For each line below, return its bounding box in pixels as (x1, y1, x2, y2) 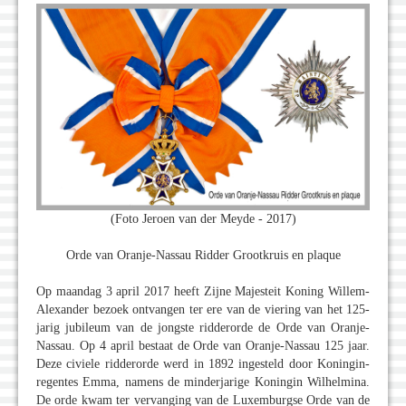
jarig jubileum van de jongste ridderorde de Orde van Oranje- (36, 321, 370, 335)
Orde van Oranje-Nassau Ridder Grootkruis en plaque (65, 248, 341, 263)
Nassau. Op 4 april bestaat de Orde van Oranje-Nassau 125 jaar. (36, 339, 370, 353)
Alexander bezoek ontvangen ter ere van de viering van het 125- (36, 303, 370, 317)
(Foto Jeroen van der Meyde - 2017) (110, 212, 296, 227)
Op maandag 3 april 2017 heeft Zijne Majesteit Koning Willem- (36, 285, 370, 299)
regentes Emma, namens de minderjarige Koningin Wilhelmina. (36, 375, 370, 390)
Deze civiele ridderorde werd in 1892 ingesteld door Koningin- (36, 357, 370, 372)
